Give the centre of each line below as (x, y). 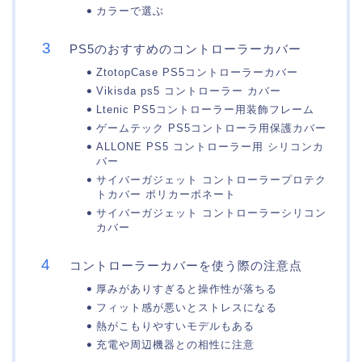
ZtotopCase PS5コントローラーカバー (197, 73)
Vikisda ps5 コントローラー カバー (189, 91)
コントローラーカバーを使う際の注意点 (186, 266)
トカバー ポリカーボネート (166, 195)
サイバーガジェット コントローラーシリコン (211, 213)
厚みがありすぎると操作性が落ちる (187, 289)
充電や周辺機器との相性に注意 (175, 345)
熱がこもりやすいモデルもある (175, 326)
